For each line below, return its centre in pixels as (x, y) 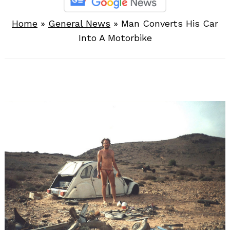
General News (79, 24)
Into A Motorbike (115, 38)
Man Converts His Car (170, 24)
